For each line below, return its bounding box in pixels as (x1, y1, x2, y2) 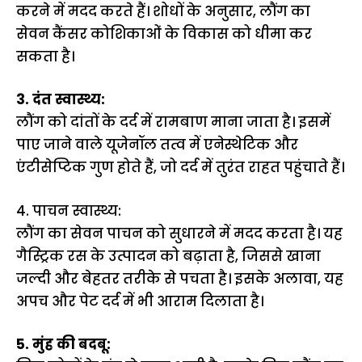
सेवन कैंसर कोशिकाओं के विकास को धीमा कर (16, 23, 312, 44)
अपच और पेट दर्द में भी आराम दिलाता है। (16, 291, 263, 311)
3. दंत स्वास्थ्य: (16, 90, 105, 109)
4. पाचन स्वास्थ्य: (16, 200, 121, 221)
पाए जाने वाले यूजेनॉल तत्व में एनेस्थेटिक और (16, 135, 298, 154)
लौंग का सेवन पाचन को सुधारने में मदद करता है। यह (16, 223, 343, 243)
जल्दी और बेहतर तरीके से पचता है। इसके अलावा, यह (16, 268, 343, 288)
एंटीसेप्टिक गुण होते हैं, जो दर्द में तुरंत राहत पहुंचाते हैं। (16, 158, 344, 177)
